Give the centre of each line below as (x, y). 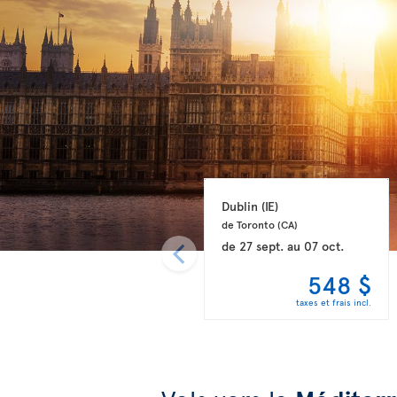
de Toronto (249, 224)
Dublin (241, 206)
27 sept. (261, 245)
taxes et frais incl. (334, 302)
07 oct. (323, 245)
